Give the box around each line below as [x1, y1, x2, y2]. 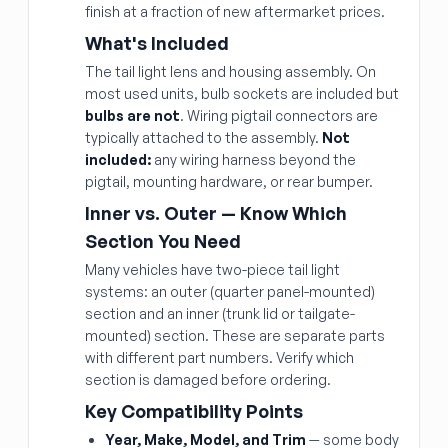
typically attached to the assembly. [85, 129, 322, 146]
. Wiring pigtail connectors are [180, 107, 378, 124]
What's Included [85, 32, 229, 54]
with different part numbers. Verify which [85, 349, 354, 366]
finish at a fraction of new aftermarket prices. [85, 3, 385, 20]
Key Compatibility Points [85, 400, 303, 422]
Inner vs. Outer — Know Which [85, 202, 347, 224]
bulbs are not [85, 107, 180, 124]
